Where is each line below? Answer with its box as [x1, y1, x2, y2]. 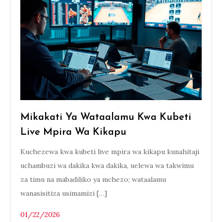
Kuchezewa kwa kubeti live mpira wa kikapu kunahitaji [20, 147, 199, 156]
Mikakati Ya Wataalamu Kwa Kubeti [20, 112, 191, 122]
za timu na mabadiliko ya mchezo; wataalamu [20, 175, 166, 184]
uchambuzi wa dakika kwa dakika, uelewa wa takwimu [20, 161, 194, 170]
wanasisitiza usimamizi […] [20, 189, 107, 198]
